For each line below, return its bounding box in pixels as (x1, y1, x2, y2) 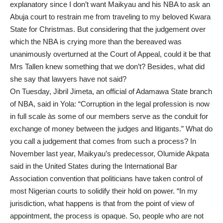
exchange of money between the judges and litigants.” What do (10, 124, 213, 133)
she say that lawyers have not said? (10, 74, 126, 83)
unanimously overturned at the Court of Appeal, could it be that (10, 49, 211, 58)
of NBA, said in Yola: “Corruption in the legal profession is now (10, 99, 210, 108)
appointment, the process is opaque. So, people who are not (10, 211, 204, 220)
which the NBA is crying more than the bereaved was (10, 37, 182, 46)
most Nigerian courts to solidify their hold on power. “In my (10, 186, 198, 195)
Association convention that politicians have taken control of (10, 174, 203, 183)
